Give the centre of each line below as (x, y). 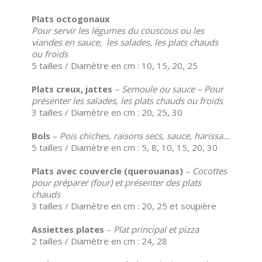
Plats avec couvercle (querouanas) (108, 171)
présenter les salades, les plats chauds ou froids (127, 101)
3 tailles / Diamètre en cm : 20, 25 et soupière (124, 206)
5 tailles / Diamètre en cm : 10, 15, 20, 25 (115, 66)
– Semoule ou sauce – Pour (168, 89)
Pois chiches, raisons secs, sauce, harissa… (145, 136)
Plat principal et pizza (156, 230)
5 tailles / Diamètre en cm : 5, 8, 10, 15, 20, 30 (125, 148)
